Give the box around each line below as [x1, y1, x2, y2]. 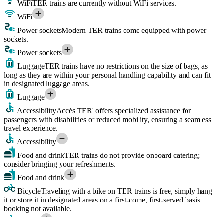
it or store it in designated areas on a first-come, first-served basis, [4, 195, 202, 204]
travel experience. [4, 124, 58, 132]
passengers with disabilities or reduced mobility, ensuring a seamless [4, 115, 211, 124]
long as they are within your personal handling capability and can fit [4, 70, 211, 79]
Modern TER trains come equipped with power [62, 26, 206, 34]
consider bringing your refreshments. [4, 159, 116, 168]
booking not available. [4, 204, 72, 213]
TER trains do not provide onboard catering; [64, 151, 200, 159]
